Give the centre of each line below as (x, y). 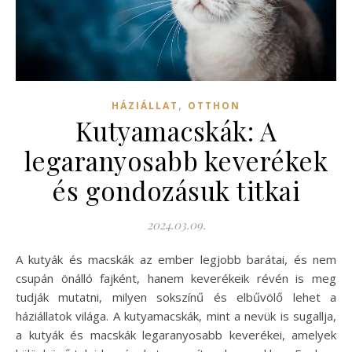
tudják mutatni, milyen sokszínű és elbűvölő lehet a (176, 297)
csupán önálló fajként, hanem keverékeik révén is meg (176, 278)
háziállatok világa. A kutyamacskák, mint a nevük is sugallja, (176, 315)
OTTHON (214, 105)
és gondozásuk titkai (176, 190)
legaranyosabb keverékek (176, 160)
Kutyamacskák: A (176, 130)
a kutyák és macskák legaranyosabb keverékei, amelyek (176, 334)
